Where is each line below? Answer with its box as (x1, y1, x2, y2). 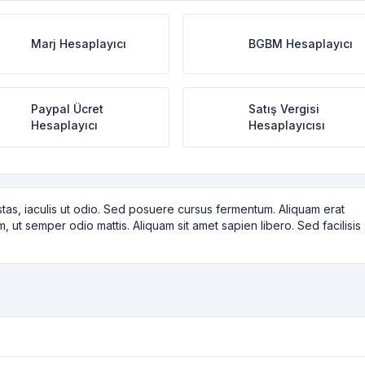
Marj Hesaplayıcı (31, 37, 127, 51)
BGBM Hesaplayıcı (248, 37, 353, 51)
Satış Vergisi (248, 102, 319, 116)
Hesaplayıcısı (248, 118, 325, 132)
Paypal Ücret (31, 102, 104, 116)
